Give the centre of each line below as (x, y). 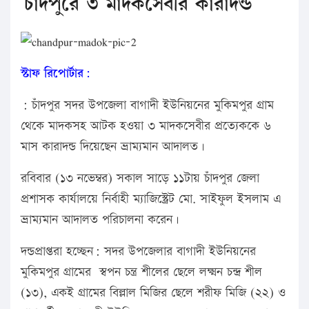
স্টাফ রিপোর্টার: (56, 74)
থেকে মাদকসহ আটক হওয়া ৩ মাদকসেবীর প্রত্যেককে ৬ (146, 126)
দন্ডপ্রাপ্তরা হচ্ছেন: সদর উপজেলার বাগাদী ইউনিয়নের (138, 252)
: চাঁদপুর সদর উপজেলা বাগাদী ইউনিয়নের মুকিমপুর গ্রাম (147, 106)
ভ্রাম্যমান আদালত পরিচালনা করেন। (100, 220)
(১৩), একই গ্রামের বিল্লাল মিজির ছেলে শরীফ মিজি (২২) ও (153, 293)
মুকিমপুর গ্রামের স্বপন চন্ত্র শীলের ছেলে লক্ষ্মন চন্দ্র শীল (141, 272)
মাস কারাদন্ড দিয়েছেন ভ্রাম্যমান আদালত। (113, 147)
